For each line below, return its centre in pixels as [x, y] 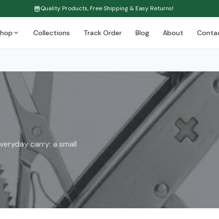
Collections [51, 33]
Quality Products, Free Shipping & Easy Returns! [107, 8]
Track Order [102, 33]
